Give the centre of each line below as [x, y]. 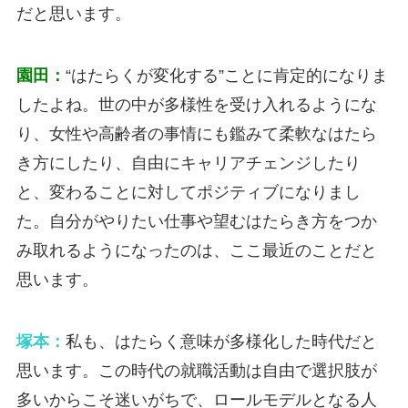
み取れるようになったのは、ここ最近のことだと [196, 251]
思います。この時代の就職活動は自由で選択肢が [196, 371]
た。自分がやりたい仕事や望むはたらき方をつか [196, 222]
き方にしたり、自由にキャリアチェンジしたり [188, 163]
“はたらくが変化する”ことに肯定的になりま [226, 76]
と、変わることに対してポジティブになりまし [188, 193]
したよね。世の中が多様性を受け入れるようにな [196, 105]
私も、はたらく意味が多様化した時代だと [221, 342]
